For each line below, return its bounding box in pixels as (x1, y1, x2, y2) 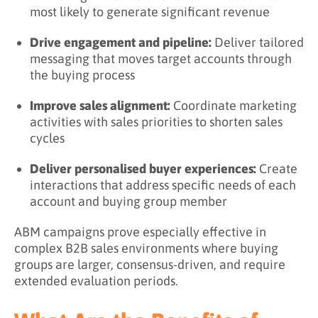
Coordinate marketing (170, 98, 297, 114)
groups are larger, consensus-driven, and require (14, 257, 285, 273)
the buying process (30, 67, 135, 83)
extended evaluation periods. (14, 273, 178, 289)
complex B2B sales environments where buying (14, 241, 278, 256)
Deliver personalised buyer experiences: (30, 161, 256, 177)
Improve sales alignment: (30, 98, 170, 114)
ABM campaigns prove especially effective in (14, 224, 266, 240)
